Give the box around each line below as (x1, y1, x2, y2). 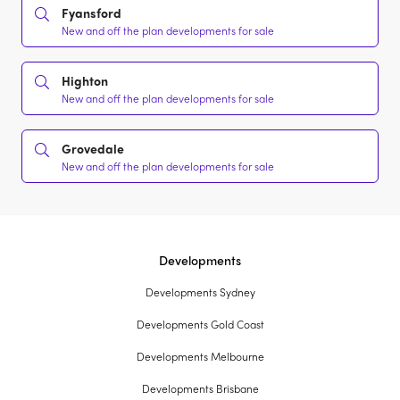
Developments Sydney (145, 284, 255, 301)
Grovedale (62, 139, 124, 158)
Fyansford (62, 4, 121, 22)
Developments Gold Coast (136, 316, 264, 333)
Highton (62, 71, 108, 90)
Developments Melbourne (136, 348, 264, 365)
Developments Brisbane (141, 380, 259, 397)
